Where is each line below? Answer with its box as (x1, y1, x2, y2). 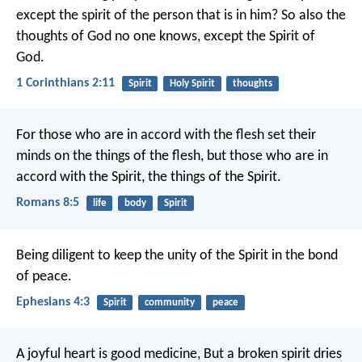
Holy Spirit (169, 78, 215, 89)
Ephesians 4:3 (16, 295, 90, 309)
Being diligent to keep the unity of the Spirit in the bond (16, 247, 338, 263)
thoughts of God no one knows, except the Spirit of (16, 28, 315, 44)
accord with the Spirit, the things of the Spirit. (16, 170, 281, 186)
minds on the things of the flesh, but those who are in (16, 149, 328, 165)
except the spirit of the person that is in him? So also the (16, 7, 346, 23)
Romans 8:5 (16, 196, 79, 210)
